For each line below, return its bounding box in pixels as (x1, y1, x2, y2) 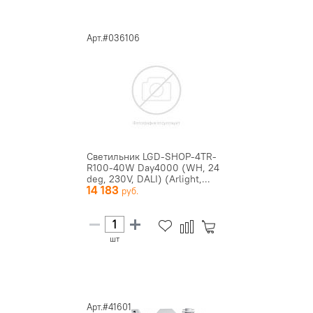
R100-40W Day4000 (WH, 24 (87, 161, 219, 174)
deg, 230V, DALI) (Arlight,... (87, 172, 210, 185)
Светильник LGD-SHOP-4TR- (87, 150, 217, 163)
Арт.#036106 (87, 31, 140, 43)
